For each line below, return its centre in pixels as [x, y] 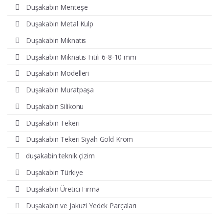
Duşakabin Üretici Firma [63, 189]
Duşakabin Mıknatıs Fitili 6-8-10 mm [81, 57]
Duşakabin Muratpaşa [60, 90]
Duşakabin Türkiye [54, 173]
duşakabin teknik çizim [60, 156]
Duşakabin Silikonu [55, 106]
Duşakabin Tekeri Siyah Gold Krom [79, 139]
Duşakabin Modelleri [57, 73]
